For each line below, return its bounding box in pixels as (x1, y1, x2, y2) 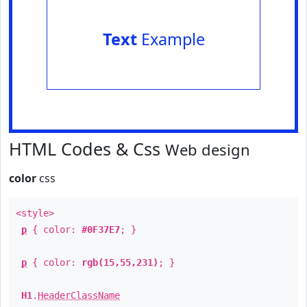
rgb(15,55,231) (82, 257, 158, 268)
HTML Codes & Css (9, 137, 165, 160)
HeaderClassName (38, 290, 120, 301)
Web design (165, 139, 250, 160)
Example (136, 28, 205, 50)
